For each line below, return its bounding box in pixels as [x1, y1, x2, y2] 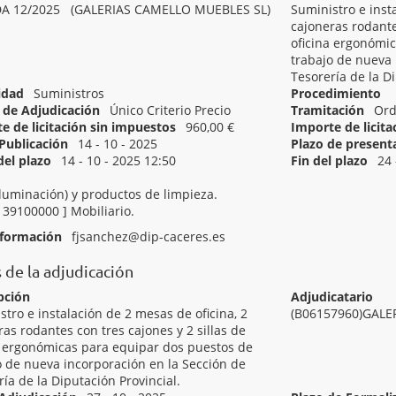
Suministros [34, 85, 104, 102]
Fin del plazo [291, 152, 369, 169]
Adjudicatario [291, 288, 374, 305]
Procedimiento [291, 85, 382, 102]
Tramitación [291, 102, 365, 118]
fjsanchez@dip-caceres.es [72, 228, 225, 245]
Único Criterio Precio [110, 102, 231, 118]
